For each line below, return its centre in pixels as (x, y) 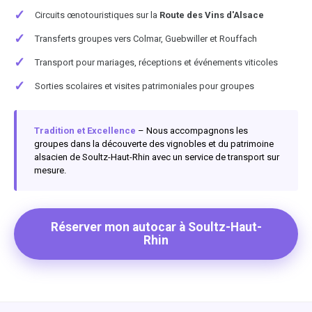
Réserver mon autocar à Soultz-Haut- (156, 227)
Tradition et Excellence (85, 130)
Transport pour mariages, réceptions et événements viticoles (156, 62)
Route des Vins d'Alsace (212, 15)
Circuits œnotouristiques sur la (97, 15)
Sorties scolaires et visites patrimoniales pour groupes (145, 86)
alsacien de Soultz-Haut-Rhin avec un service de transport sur (157, 157)
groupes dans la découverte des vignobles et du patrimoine (154, 143)
